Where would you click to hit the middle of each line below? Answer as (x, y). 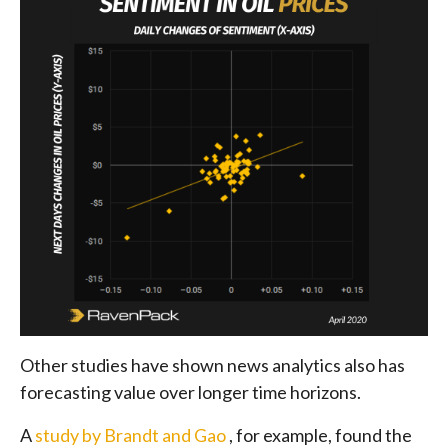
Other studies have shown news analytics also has (212, 364)
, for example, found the (320, 434)
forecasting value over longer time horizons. (190, 391)
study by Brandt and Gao (132, 434)
